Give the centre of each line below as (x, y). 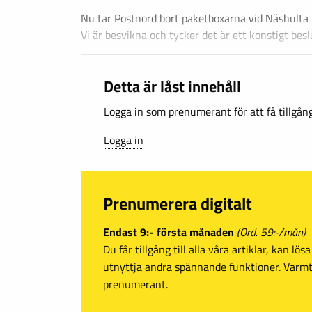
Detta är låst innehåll (172, 86)
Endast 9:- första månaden (169, 232)
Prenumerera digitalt (178, 204)
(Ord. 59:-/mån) (271, 232)
